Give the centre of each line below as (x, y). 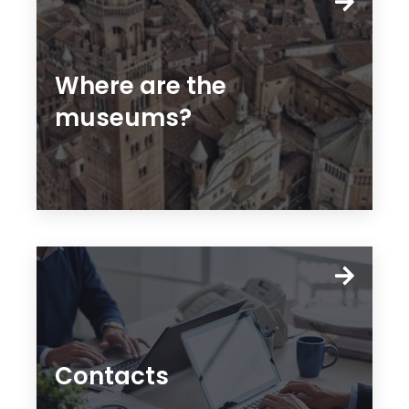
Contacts (112, 376)
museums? (123, 118)
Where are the (141, 86)
